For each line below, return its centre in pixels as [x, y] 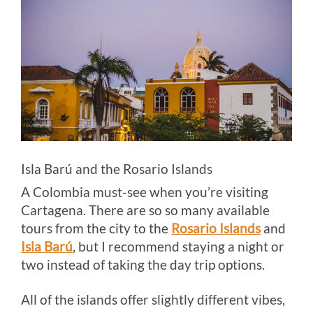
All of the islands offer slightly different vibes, [153, 300]
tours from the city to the [96, 228]
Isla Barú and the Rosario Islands [117, 169]
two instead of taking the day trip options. [143, 265]
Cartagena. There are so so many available [146, 210]
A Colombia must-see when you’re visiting [145, 192]
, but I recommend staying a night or [179, 247]
